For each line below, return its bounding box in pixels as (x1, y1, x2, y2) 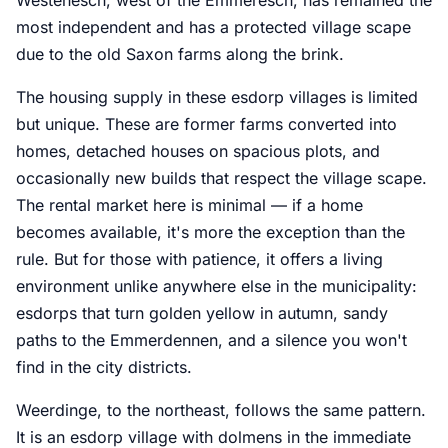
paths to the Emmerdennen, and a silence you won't (16, 329, 407, 350)
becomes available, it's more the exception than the (16, 221, 405, 242)
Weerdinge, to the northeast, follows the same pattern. (16, 399, 426, 420)
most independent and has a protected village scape (16, 16, 411, 37)
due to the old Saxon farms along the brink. (16, 43, 344, 64)
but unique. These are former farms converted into (16, 113, 397, 134)
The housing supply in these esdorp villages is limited (16, 86, 418, 107)
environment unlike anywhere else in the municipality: (16, 275, 417, 296)
